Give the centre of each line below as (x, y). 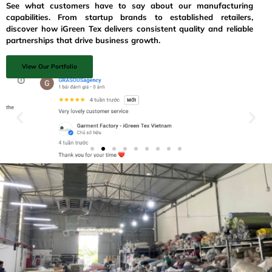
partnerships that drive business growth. (83, 40)
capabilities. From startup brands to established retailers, (130, 17)
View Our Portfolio (49, 66)
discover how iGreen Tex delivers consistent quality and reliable (130, 29)
